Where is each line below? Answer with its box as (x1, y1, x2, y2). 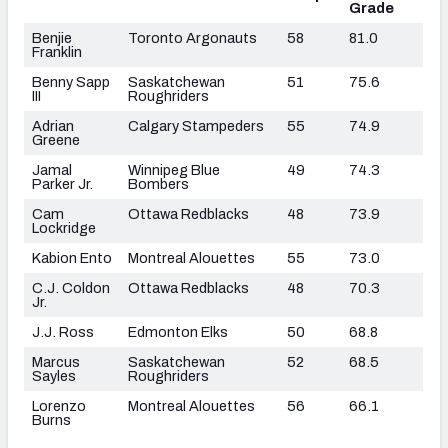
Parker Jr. (32, 175, 93, 192)
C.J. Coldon (32, 279, 110, 296)
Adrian (32, 117, 74, 134)
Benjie (32, 29, 72, 46)
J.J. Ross (32, 323, 94, 340)
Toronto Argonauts (128, 29, 257, 46)
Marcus (32, 353, 80, 370)
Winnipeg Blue (128, 161, 220, 178)
